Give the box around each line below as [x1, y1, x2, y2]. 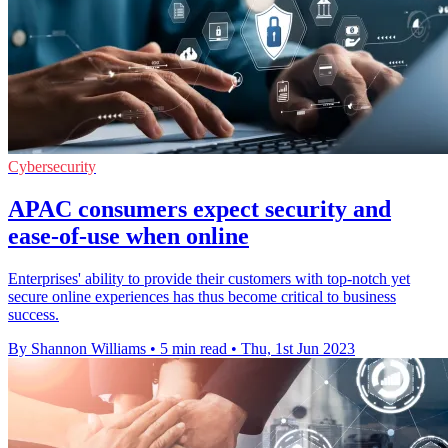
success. [8, 306, 59, 324]
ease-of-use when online [8, 223, 249, 250]
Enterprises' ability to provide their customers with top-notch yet [8, 270, 410, 288]
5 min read [160, 340, 227, 358]
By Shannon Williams [8, 340, 146, 358]
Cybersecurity [8, 158, 96, 176]
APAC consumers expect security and [8, 196, 391, 223]
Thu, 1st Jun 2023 [241, 340, 355, 358]
